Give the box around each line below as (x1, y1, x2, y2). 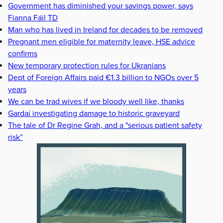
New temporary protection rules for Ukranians (8, 60, 166, 71)
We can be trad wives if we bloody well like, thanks (8, 96, 184, 107)
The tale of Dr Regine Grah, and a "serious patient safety (8, 120, 202, 130)
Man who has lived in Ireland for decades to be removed (8, 24, 203, 35)
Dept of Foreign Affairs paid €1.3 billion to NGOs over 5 (8, 72, 199, 83)
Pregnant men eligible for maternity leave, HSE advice (8, 36, 195, 47)
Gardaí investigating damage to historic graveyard (8, 108, 180, 118)
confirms (8, 48, 37, 59)
